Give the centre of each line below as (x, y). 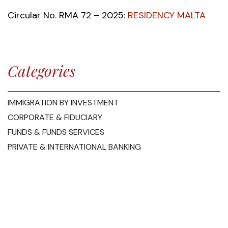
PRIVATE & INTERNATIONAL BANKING (74, 147)
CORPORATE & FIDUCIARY (55, 117)
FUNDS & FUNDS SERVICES (56, 132)
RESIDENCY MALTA (167, 15)
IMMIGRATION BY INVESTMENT (63, 103)
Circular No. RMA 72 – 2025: (66, 15)
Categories (41, 71)
